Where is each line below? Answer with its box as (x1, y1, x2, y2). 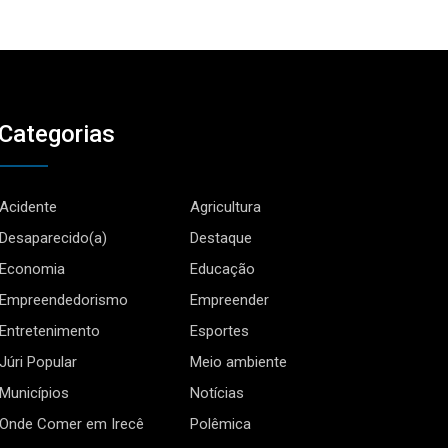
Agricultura (190, 197, 262, 216)
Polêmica (190, 414, 252, 433)
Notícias (190, 383, 245, 402)
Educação (190, 259, 256, 278)
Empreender (190, 290, 270, 309)
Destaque (190, 228, 253, 247)
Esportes (190, 321, 250, 340)
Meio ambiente (190, 352, 288, 371)
